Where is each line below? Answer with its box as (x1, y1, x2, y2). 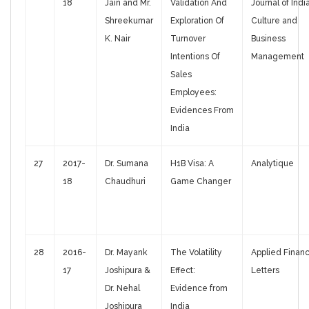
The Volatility (170, 248, 222, 258)
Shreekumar (105, 16, 153, 26)
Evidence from (170, 283, 228, 294)
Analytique (251, 159, 294, 169)
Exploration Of (170, 16, 224, 26)
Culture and (251, 16, 297, 26)
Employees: (170, 88, 217, 98)
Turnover (170, 34, 206, 44)
